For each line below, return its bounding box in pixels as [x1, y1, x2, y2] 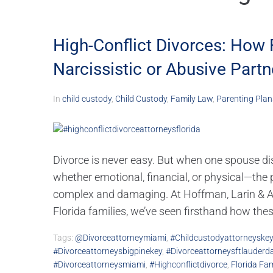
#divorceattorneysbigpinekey [53, 246, 162, 257]
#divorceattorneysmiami [53, 260, 146, 270]
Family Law [171, 94, 213, 104]
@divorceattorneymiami [75, 233, 166, 243]
